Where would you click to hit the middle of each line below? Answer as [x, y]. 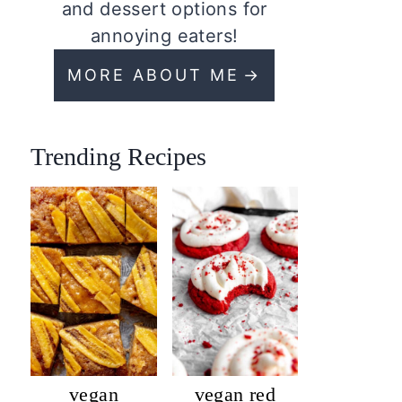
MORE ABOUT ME [154, 75]
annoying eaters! [164, 36]
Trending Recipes [119, 157]
